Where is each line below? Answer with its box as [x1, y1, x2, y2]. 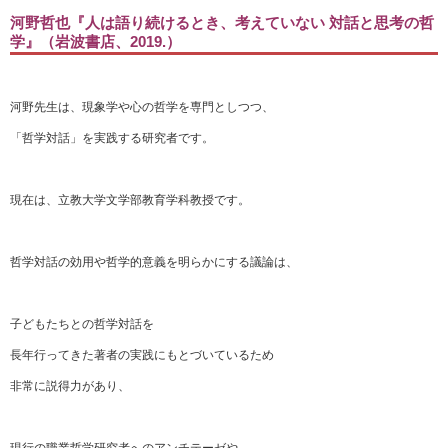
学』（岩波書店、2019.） [10, 33, 181, 50]
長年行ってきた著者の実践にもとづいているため [10, 348, 274, 362]
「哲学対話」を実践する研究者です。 [10, 131, 214, 145]
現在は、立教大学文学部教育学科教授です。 [10, 193, 250, 207]
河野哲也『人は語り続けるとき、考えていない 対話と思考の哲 [10, 14, 434, 31]
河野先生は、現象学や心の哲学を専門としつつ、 [10, 100, 274, 114]
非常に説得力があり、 [10, 379, 130, 393]
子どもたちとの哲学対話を [10, 317, 154, 331]
